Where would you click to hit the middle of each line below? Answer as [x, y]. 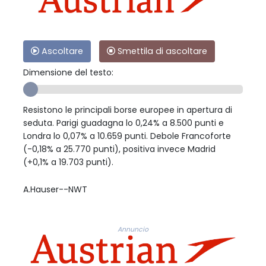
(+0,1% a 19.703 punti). [68, 162]
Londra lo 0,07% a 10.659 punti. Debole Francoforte [127, 136]
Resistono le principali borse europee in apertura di [128, 110]
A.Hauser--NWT [55, 189]
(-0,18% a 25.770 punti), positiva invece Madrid [119, 149]
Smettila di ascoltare [161, 51]
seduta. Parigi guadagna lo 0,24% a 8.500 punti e [123, 123]
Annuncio [133, 229]
